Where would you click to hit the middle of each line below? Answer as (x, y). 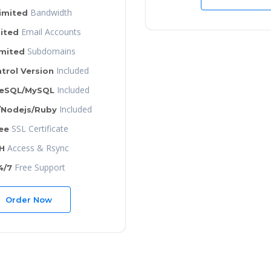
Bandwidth (50, 12)
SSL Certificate (38, 128)
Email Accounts (50, 31)
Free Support (38, 167)
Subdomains (50, 51)
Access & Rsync (37, 148)
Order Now (28, 199)
